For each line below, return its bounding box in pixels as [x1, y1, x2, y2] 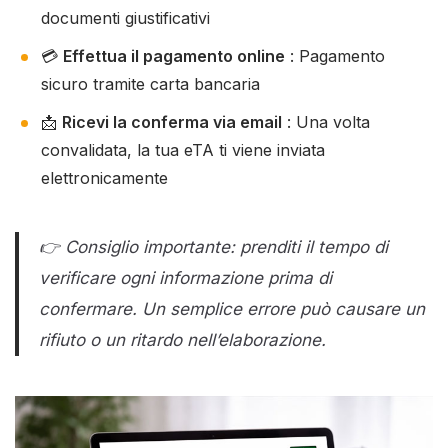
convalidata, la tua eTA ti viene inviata [41, 139, 325, 160]
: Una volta [282, 111, 370, 132]
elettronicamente [41, 167, 168, 188]
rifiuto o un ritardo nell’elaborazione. [39, 329, 326, 350]
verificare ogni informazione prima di [39, 267, 332, 288]
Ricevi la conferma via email [62, 111, 282, 132]
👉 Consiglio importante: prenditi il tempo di [39, 236, 388, 257]
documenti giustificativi [41, 7, 210, 28]
